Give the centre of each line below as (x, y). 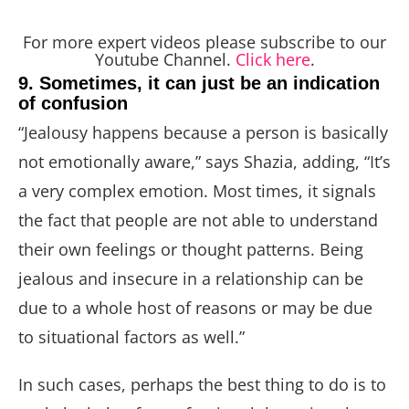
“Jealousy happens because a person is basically (203, 132)
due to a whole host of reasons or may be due (195, 307)
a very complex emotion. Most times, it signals (197, 190)
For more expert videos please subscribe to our (204, 42)
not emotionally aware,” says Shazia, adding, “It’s (204, 161)
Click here (273, 59)
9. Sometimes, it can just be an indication (199, 83)
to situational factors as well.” (134, 336)
